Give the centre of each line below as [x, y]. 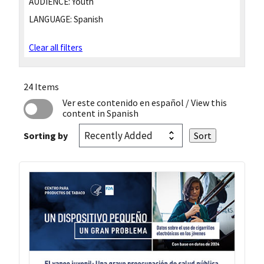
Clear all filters [56, 48]
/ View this [205, 103]
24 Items [41, 87]
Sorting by [46, 136]
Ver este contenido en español [123, 103]
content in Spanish [100, 113]
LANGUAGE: [50, 19]
